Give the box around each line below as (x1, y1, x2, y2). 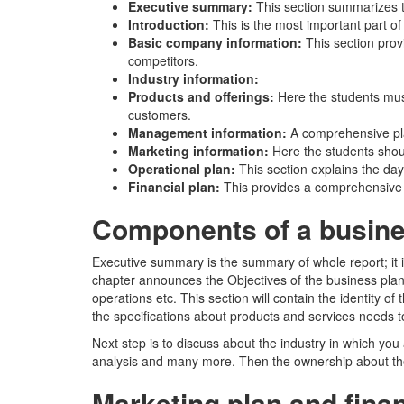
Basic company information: (128, 32, 306, 51)
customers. (128, 105, 191, 124)
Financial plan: (128, 177, 224, 196)
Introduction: (128, 14, 213, 33)
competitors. (128, 50, 198, 69)
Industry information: (128, 69, 259, 87)
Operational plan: (128, 159, 239, 178)
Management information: (128, 123, 290, 142)
